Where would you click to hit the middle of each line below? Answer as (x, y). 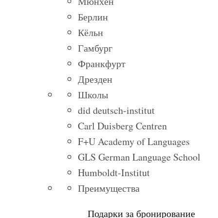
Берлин (93, 17)
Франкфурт (102, 64)
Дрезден (95, 79)
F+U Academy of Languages (134, 141)
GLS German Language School (139, 157)
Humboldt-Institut (114, 173)
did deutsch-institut (116, 110)
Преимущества (109, 188)
